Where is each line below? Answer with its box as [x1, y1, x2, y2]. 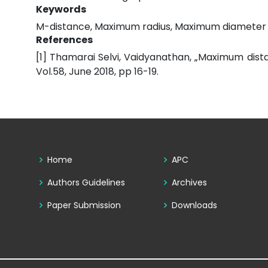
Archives [172, 176, 208, 189]
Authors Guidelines [47, 176, 125, 189]
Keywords [36, 2, 86, 17]
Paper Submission [47, 199, 121, 212]
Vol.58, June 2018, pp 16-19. [36, 65, 159, 79]
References [36, 33, 93, 47]
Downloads [172, 199, 218, 212]
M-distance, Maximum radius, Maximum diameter [36, 20, 266, 34]
